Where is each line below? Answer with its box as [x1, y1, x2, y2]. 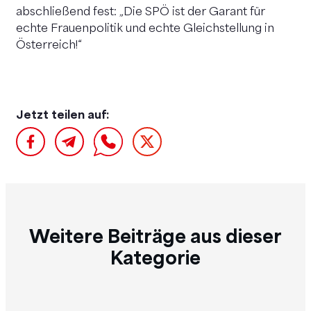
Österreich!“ [16, 40, 82, 51]
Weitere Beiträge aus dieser [29, 224, 282, 249]
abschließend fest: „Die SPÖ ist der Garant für [16, 6, 265, 18]
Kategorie [110, 245, 201, 270]
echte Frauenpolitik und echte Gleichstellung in [16, 23, 274, 35]
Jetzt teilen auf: [16, 107, 109, 122]
